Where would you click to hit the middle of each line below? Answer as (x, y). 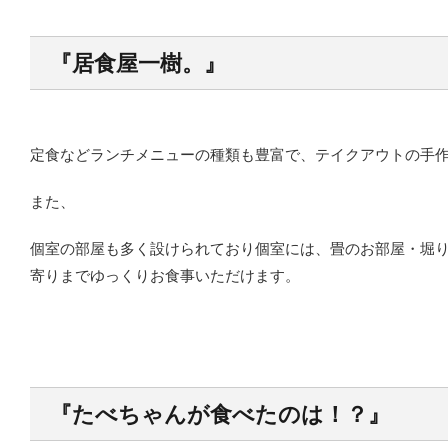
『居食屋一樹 (116, 63)
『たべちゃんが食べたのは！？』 (220, 414)
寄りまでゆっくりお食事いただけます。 (165, 275)
